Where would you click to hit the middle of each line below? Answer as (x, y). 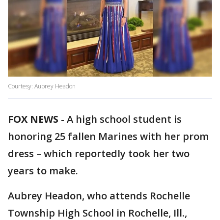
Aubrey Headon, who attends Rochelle (99, 196)
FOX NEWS (33, 119)
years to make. (43, 171)
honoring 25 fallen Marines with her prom (108, 137)
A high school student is (124, 119)
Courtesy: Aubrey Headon (42, 86)
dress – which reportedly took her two (99, 154)
